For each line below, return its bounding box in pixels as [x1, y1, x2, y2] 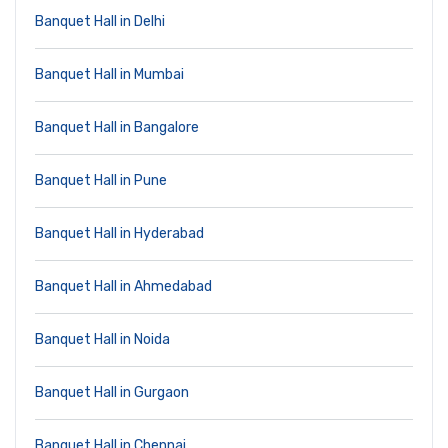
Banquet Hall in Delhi [35, 13, 165, 31]
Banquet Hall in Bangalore [35, 119, 199, 137]
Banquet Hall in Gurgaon [35, 384, 189, 402]
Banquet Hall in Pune [35, 172, 167, 190]
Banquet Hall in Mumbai [35, 66, 184, 84]
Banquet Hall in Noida [35, 331, 170, 349]
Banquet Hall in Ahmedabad [35, 278, 212, 296]
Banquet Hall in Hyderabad [35, 225, 204, 243]
